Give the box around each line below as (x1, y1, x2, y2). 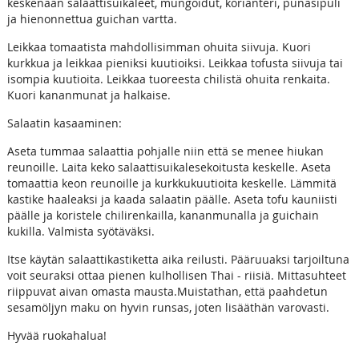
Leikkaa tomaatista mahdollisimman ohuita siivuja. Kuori (6, 38, 311, 54)
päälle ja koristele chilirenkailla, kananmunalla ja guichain (6, 207, 319, 223)
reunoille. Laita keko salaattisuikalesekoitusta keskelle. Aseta (6, 159, 331, 175)
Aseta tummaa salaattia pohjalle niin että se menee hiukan (6, 143, 324, 159)
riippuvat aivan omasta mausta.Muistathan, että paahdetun (6, 283, 328, 299)
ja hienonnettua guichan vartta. (6, 10, 177, 26)
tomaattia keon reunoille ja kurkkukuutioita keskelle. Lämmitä (6, 175, 337, 191)
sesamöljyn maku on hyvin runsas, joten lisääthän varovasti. (6, 299, 329, 315)
